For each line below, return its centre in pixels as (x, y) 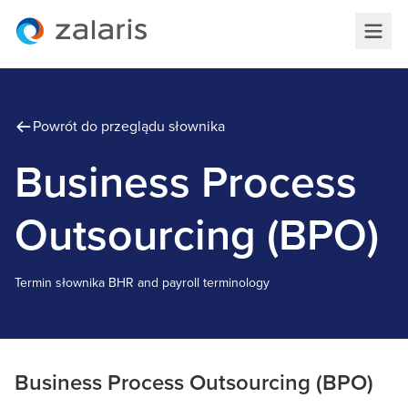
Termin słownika (60, 283)
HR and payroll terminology (193, 283)
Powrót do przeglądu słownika (129, 127)
